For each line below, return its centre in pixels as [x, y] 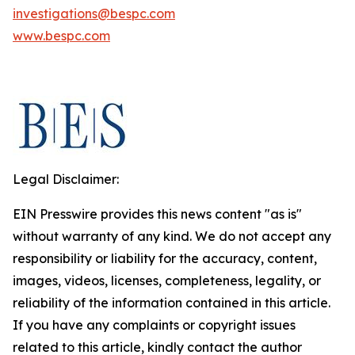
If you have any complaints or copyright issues [154, 325]
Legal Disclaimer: [66, 179]
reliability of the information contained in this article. [172, 303]
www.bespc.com [61, 36]
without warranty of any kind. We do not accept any [172, 236]
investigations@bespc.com [94, 13]
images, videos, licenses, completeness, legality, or [167, 281]
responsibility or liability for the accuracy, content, [165, 258]
